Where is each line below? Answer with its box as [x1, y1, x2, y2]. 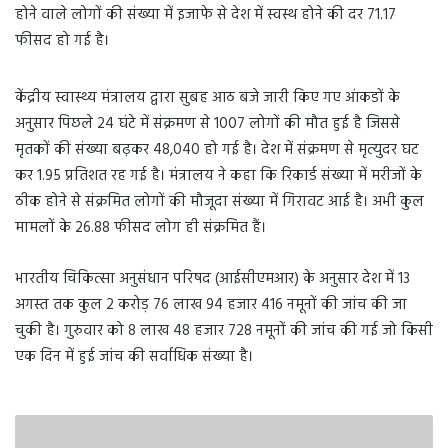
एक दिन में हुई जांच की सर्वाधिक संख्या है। [15, 345, 253, 369]
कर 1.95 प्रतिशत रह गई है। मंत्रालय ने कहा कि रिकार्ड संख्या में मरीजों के [15, 164, 422, 188]
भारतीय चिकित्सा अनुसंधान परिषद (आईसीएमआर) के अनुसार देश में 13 [15, 267, 410, 291]
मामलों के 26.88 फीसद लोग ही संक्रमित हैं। [15, 216, 266, 240]
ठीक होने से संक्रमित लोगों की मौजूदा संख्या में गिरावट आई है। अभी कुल [15, 190, 424, 214]
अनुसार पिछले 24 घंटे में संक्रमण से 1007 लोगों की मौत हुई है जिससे [15, 112, 400, 136]
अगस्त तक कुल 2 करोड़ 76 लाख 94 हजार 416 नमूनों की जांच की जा [15, 293, 407, 317]
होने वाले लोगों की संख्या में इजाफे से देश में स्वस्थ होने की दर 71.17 [15, 3, 396, 27]
